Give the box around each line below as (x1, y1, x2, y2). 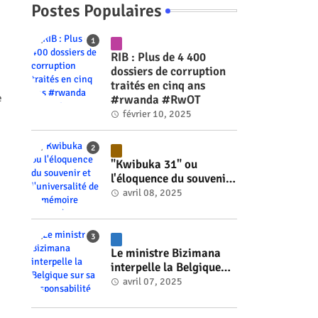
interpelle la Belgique (110, 260, 221, 275)
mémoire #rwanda (110, 199, 208, 215)
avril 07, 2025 (122, 275, 182, 288)
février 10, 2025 (122, 108, 192, 120)
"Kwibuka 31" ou (110, 157, 197, 172)
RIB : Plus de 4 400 (110, 50, 206, 65)
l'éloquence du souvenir (110, 171, 231, 187)
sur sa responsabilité (110, 274, 217, 290)
